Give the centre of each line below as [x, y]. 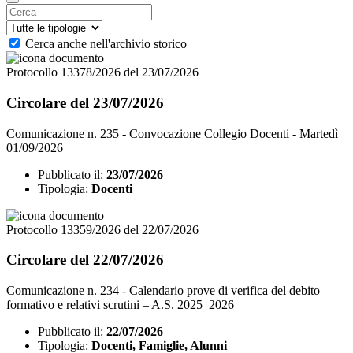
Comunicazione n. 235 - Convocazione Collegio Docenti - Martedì [172, 133]
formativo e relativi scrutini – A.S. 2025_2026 [120, 305]
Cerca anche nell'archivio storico [106, 44]
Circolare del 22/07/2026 [85, 260]
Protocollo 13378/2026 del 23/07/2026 [102, 72]
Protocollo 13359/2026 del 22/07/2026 [102, 229]
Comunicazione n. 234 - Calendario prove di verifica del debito [163, 291]
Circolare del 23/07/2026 [85, 102]
